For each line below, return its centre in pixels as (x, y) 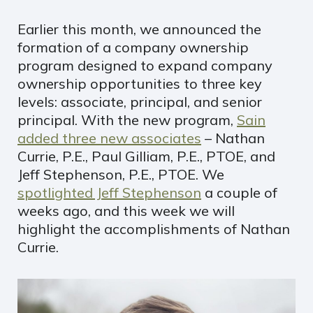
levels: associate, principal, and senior (140, 101)
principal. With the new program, (127, 119)
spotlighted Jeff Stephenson (109, 192)
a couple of (239, 192)
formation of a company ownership (133, 47)
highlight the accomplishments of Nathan (154, 228)
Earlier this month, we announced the (139, 29)
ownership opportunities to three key (140, 83)
